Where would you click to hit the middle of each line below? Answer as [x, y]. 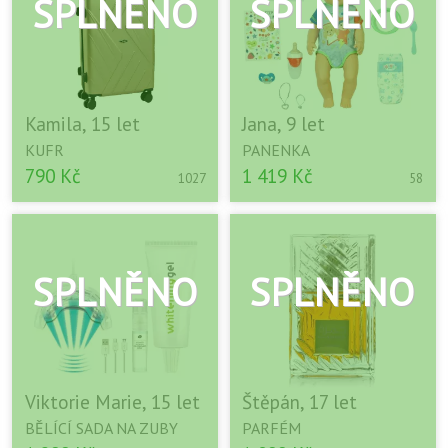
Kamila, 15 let [82, 123]
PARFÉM [272, 428]
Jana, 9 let [284, 123]
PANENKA [276, 149]
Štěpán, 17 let [300, 402]
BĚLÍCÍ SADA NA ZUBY [101, 428]
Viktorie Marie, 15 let [112, 402]
